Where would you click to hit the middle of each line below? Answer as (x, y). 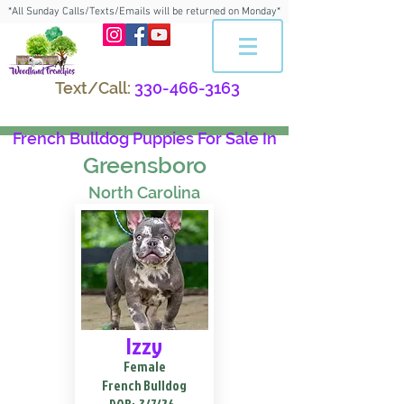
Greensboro (144, 165)
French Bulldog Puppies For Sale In (144, 138)
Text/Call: (92, 88)
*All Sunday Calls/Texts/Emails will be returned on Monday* (144, 12)
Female (144, 367)
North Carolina (144, 193)
